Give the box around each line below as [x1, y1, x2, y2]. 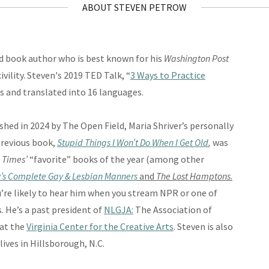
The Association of [133, 204, 212, 216]
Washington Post [164, 52, 229, 65]
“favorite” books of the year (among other [29, 153, 204, 166]
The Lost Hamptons [156, 170, 231, 183]
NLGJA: [104, 204, 133, 216]
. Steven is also [174, 220, 233, 233]
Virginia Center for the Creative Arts [26, 220, 174, 233]
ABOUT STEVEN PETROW [82, 1, 187, 14]
